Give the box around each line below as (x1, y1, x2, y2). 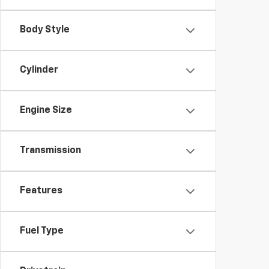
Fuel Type (20, 226, 64, 236)
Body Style (20, 25, 70, 35)
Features (20, 186, 62, 196)
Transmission (20, 146, 81, 156)
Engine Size (20, 106, 72, 115)
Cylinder (20, 65, 58, 75)
